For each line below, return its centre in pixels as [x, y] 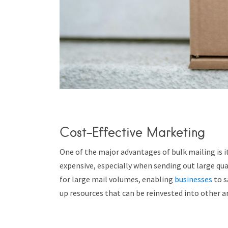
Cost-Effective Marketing [132, 132]
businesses [193, 179]
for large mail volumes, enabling [117, 179]
